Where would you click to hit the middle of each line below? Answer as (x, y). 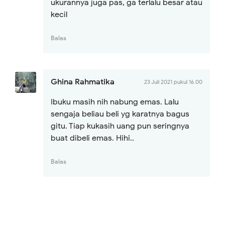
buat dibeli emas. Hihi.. (92, 138)
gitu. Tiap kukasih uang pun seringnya (120, 126)
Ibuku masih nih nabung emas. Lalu (115, 102)
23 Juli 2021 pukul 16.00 (173, 82)
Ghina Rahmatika (83, 82)
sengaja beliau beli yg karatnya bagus (120, 114)
